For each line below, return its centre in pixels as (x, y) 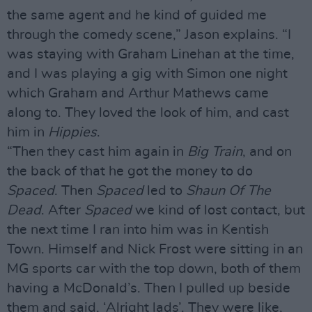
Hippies (72, 132)
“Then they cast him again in (97, 152)
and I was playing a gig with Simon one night (147, 74)
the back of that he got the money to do (130, 171)
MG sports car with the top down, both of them (154, 269)
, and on (267, 152)
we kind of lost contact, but (218, 210)
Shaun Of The (228, 191)
